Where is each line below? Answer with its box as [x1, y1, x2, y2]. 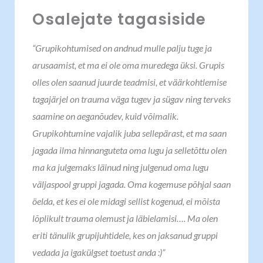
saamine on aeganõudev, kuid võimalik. [32, 110, 178, 122]
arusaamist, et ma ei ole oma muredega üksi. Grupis [32, 59, 224, 70]
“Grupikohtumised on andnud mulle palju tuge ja [32, 42, 212, 53]
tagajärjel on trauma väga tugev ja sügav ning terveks [32, 93, 231, 104]
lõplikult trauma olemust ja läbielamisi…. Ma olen [32, 213, 218, 224]
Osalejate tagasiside [32, 9, 206, 30]
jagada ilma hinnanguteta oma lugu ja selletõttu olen [32, 144, 227, 156]
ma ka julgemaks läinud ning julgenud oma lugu [32, 161, 208, 173]
